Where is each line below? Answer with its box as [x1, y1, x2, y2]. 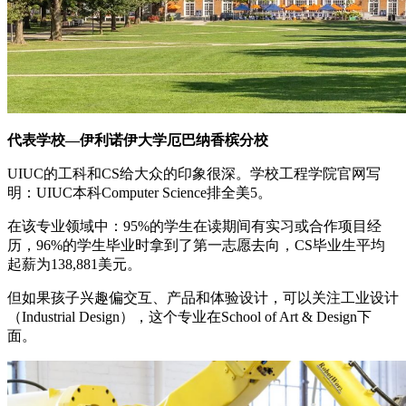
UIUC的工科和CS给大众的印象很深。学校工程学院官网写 [7, 166, 381, 182]
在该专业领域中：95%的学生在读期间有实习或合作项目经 [7, 218, 382, 235]
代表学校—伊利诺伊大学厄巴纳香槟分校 [7, 132, 268, 149]
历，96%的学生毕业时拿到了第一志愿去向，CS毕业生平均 [7, 237, 385, 254]
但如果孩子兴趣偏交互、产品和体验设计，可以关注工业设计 [7, 290, 399, 306]
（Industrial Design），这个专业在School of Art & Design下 [7, 309, 372, 325]
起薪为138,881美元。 [7, 256, 141, 273]
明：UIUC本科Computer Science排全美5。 [7, 185, 272, 201]
